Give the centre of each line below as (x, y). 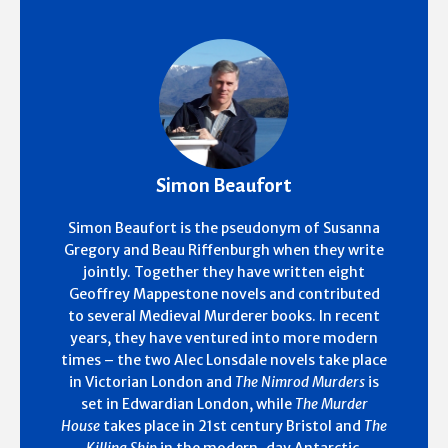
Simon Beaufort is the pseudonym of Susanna (224, 228)
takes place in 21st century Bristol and (232, 426)
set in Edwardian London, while (187, 404)
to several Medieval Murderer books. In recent (224, 316)
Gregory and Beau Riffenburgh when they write (224, 250)
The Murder (331, 404)
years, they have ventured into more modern (224, 338)
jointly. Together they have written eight (224, 272)
